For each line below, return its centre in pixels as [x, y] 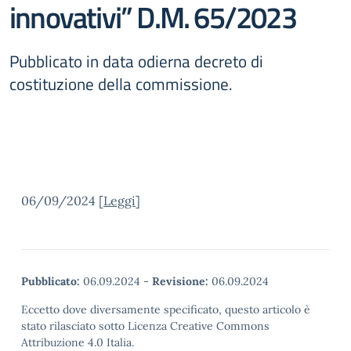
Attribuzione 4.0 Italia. [78, 342]
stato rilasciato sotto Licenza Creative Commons [145, 326]
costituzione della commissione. [121, 84]
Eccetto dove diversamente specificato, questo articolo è [166, 309]
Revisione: [180, 281]
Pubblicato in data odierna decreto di [136, 61]
